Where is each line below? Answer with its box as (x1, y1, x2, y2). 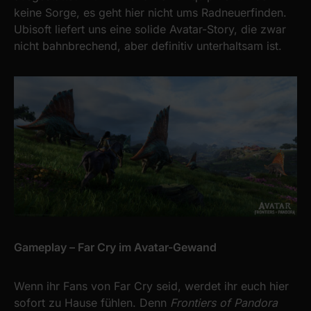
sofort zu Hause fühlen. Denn (14, 295, 170, 310)
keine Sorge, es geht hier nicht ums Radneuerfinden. (14, 6, 287, 20)
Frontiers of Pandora (170, 295, 278, 310)
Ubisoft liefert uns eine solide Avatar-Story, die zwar (14, 22, 286, 37)
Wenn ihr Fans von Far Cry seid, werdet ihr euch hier (14, 278, 289, 293)
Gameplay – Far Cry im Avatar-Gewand (14, 239, 217, 254)
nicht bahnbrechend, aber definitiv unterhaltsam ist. (14, 39, 282, 53)
